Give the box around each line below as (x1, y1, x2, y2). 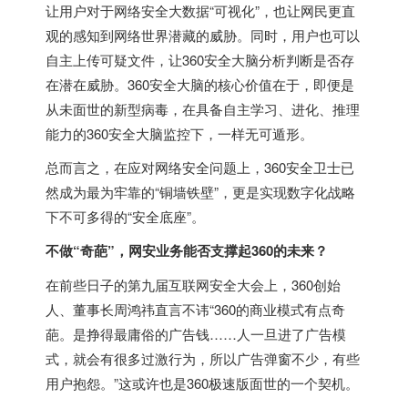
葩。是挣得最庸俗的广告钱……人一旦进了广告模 (46, 323, 346, 343)
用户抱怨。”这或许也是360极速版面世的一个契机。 (46, 372, 359, 393)
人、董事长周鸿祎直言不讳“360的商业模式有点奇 (46, 299, 345, 319)
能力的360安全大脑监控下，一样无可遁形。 (46, 123, 313, 143)
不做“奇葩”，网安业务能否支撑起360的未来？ (46, 240, 328, 260)
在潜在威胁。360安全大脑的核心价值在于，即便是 (46, 74, 354, 94)
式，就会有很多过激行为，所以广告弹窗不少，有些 (46, 348, 360, 368)
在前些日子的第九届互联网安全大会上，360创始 (46, 274, 341, 294)
